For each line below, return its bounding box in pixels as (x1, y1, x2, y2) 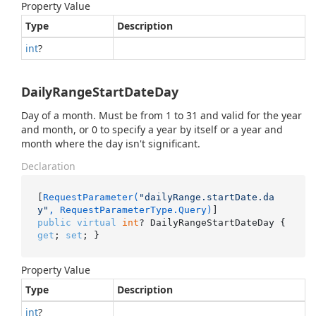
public (37, 217, 71, 228)
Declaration (21, 159, 75, 173)
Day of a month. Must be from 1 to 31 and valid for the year (21, 109, 302, 122)
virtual (76, 217, 116, 228)
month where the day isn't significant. (21, 137, 200, 150)
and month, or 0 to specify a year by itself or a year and (21, 123, 283, 136)
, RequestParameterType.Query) (48, 204, 212, 215)
